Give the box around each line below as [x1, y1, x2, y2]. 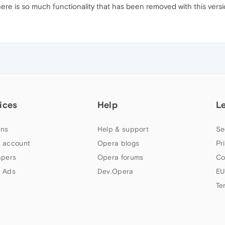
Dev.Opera [97, 167, 134, 175]
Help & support [97, 125, 149, 133]
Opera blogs [97, 139, 140, 147]
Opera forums [97, 153, 144, 161]
